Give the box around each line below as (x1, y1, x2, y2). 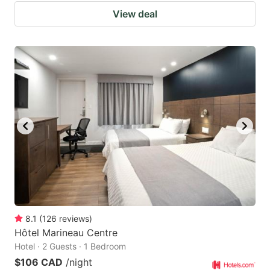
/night (66, 256, 92, 269)
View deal (113, 7, 157, 20)
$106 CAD (14, 256, 63, 269)
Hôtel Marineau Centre (14, 227, 118, 239)
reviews (59, 213, 89, 224)
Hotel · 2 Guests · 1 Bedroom (14, 241, 126, 252)
